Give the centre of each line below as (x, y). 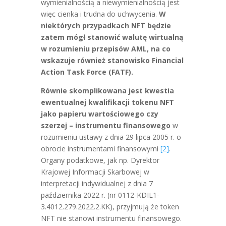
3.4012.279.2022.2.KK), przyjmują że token (110, 207)
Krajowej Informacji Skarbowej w (95, 172)
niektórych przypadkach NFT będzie (106, 25)
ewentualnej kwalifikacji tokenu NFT (107, 102)
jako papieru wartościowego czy (99, 114)
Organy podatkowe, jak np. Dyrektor (100, 160)
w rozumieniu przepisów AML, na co (105, 49)
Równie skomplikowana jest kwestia (107, 91)
